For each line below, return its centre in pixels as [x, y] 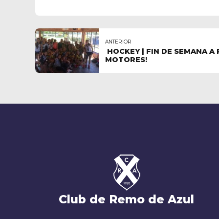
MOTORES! [126, 60]
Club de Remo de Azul [127, 199]
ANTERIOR [118, 42]
